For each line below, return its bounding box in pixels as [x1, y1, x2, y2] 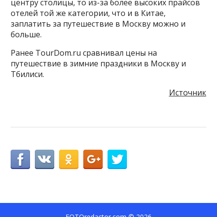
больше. [11, 29, 42, 40]
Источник [169, 87, 206, 98]
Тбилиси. [11, 69, 46, 80]
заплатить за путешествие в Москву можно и [11, 18, 186, 30]
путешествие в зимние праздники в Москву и [11, 58, 186, 69]
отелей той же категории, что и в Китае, [11, 8, 166, 19]
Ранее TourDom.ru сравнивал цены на [11, 47, 157, 59]
